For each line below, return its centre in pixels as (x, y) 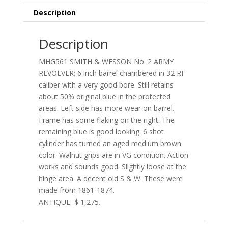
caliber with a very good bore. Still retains (106, 85)
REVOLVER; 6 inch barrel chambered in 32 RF (112, 73)
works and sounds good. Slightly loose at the (112, 167)
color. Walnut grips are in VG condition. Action (113, 155)
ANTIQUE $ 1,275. (69, 202)
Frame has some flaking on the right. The (106, 120)
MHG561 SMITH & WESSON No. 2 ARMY (106, 62)
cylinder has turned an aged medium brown (110, 144)
